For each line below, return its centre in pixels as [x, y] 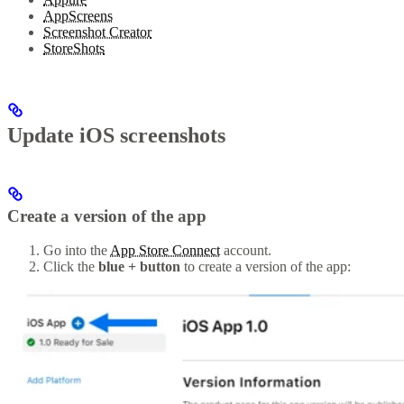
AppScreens [78, 15]
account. [246, 251]
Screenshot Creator [97, 32]
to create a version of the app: [266, 267]
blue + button [139, 267]
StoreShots [74, 48]
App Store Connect [165, 251]
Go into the [77, 251]
